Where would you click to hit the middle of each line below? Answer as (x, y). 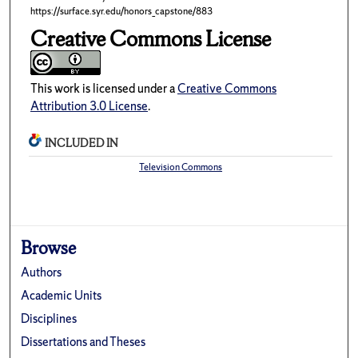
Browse (49, 247)
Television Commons (181, 167)
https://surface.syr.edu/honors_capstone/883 (121, 12)
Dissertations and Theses (84, 341)
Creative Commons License (150, 39)
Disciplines (49, 318)
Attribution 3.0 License (89, 106)
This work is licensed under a (103, 89)
